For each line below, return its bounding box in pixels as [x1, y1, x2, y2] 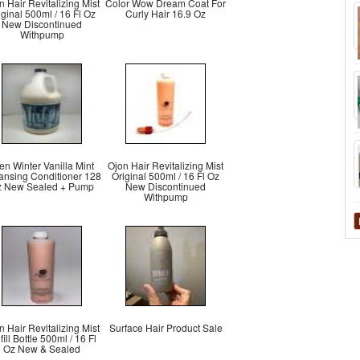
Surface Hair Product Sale [108, 321, 223, 334]
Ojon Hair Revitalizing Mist [108, 158, 223, 172]
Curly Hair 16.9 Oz [125, 6, 206, 20]
